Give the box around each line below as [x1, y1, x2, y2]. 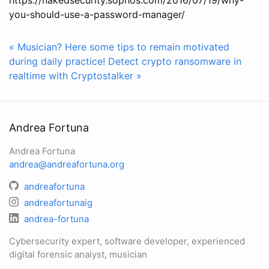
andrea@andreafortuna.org [9, 159, 124, 170]
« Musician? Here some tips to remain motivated [9, 40, 229, 53]
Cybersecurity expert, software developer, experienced [9, 235, 245, 247]
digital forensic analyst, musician [9, 249, 147, 260]
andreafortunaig [24, 197, 92, 208]
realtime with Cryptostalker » [9, 69, 142, 82]
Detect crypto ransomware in [108, 55, 241, 67]
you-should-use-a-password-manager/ [9, 8, 185, 20]
